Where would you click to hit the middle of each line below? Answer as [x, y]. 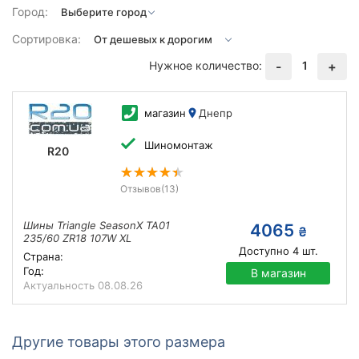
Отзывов [140, 189]
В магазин [278, 273]
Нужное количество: [206, 65]
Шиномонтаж [178, 145]
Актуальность [61, 285]
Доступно [264, 251]
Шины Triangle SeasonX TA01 [97, 225]
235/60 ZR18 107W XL [77, 238]
